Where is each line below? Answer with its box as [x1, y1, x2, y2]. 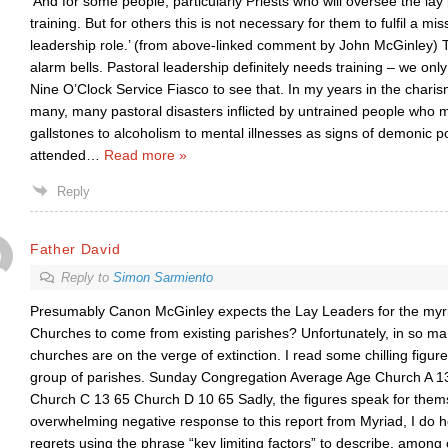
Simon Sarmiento [112, 270, 213, 285]
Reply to [60, 270, 113, 285]
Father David [29, 240, 121, 257]
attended [29, 147, 86, 163]
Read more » [103, 147, 187, 163]
